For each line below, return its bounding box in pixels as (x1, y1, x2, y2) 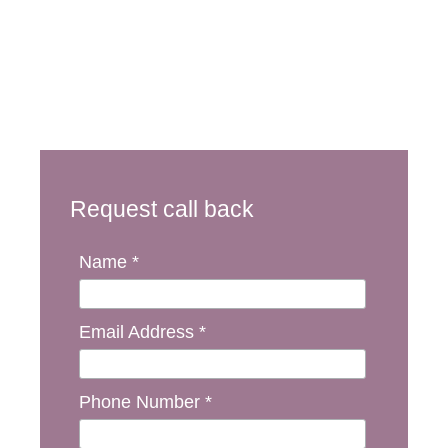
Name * (79, 252, 140, 273)
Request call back (70, 195, 254, 222)
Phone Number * (79, 392, 213, 413)
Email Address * (79, 322, 207, 343)
